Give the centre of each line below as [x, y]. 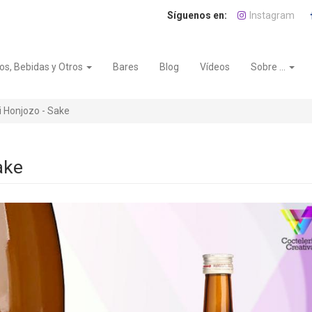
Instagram [272, 15]
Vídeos [215, 67]
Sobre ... [270, 67]
